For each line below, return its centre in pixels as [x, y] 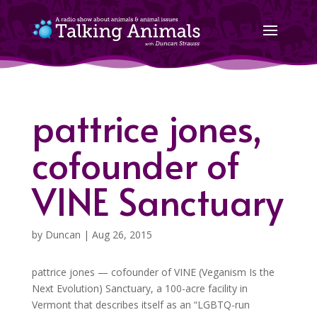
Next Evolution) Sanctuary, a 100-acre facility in [139, 288]
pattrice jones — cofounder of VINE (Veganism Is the [153, 272]
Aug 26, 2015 [122, 235]
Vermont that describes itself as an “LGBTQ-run [140, 305]
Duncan [63, 235]
